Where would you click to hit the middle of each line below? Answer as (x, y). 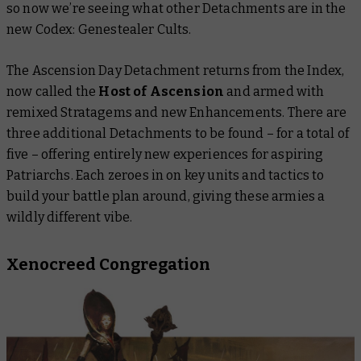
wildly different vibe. (70, 217)
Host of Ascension (162, 91)
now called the (53, 91)
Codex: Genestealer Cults (112, 29)
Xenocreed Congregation (108, 264)
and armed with (274, 91)
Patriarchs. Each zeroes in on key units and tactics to (166, 175)
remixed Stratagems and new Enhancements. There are (177, 112)
